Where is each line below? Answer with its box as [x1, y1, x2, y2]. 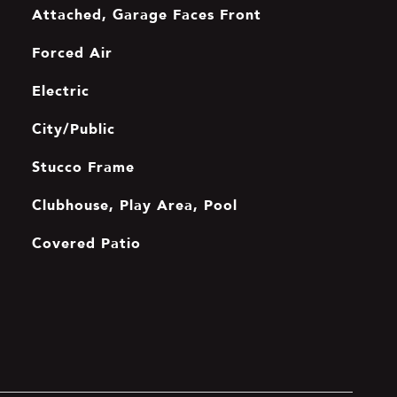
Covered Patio [31, 231, 141, 254]
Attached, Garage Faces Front [31, 3, 261, 26]
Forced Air [31, 41, 113, 64]
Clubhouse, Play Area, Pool [31, 193, 237, 216]
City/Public [31, 117, 115, 140]
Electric [31, 79, 90, 102]
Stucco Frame [31, 155, 135, 178]
